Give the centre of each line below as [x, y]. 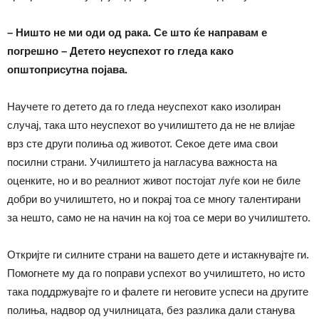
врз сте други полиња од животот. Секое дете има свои [142, 143]
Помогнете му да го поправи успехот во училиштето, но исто [156, 273]
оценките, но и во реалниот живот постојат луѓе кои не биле [154, 180]
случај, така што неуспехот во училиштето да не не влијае [151, 125]
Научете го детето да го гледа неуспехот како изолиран [144, 106]
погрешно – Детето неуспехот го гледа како [120, 51]
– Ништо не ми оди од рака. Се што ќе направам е [137, 32]
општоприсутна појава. [67, 69]
